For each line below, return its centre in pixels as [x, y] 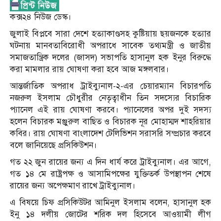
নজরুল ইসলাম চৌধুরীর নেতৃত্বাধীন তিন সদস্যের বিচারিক [110, 98]
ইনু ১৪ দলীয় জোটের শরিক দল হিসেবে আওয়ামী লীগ [110, 215]
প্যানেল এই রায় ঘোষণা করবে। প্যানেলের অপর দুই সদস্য [110, 110]
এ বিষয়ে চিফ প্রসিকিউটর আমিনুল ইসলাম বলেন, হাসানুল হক [110, 203]
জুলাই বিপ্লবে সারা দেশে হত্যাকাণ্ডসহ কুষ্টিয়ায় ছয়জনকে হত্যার [110, 34]
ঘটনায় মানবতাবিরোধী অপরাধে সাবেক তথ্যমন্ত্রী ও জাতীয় [110, 46]
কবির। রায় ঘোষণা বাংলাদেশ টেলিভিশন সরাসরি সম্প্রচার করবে [110, 134]
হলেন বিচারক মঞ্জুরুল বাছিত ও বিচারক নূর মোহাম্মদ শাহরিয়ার [110, 122]
